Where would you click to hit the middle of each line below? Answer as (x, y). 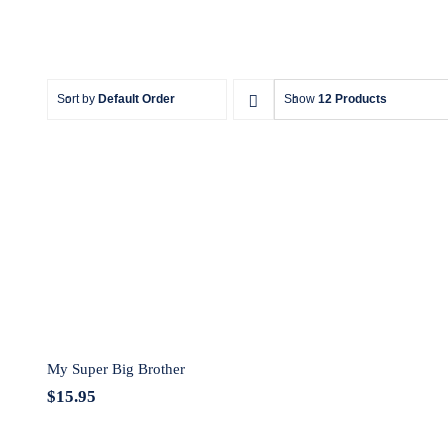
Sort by (77, 99)
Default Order (136, 99)
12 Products (352, 99)
